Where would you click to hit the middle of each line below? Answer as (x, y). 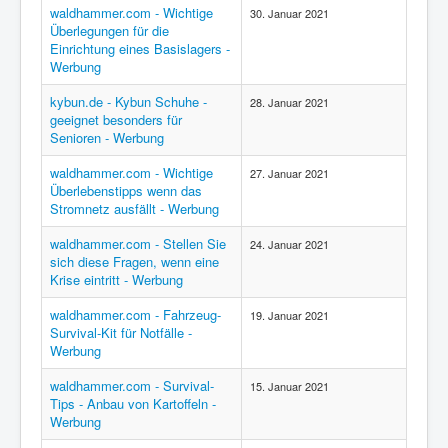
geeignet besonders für (116, 119)
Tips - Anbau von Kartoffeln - (133, 403)
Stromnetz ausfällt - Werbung (134, 208)
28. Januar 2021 (289, 102)
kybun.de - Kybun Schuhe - (128, 101)
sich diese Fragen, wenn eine (134, 261)
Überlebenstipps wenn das (126, 190)
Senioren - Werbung (107, 137)
